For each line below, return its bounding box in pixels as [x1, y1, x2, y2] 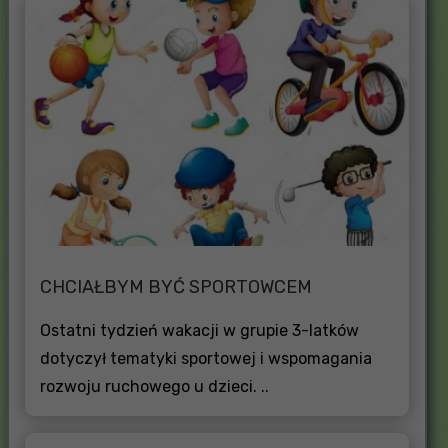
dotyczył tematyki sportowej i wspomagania [39, 348, 372, 368]
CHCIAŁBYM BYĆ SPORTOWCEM [39, 275, 312, 298]
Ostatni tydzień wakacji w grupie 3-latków [39, 320, 359, 340]
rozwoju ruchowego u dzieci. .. [39, 376, 269, 396]
